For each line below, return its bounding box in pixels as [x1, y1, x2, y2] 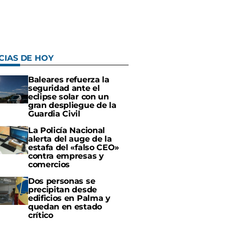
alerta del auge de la [28, 134, 112, 144]
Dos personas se [28, 176, 95, 186]
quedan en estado [28, 202, 102, 211]
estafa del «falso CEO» [28, 143, 119, 152]
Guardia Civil [28, 109, 80, 119]
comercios [28, 160, 70, 169]
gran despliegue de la [28, 100, 117, 110]
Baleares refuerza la [28, 75, 109, 84]
